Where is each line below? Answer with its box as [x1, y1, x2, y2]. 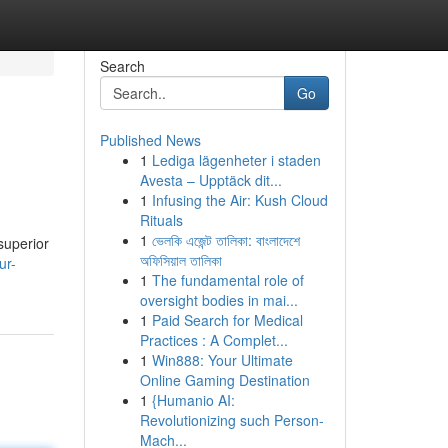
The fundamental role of [151, 270, 304, 290]
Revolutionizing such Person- [139, 410, 324, 430]
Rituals [139, 210, 183, 230]
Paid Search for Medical [151, 310, 303, 330]
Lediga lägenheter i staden [151, 150, 321, 170]
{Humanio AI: [151, 390, 235, 410]
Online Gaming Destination [139, 370, 310, 390]
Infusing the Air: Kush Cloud [151, 190, 328, 210]
